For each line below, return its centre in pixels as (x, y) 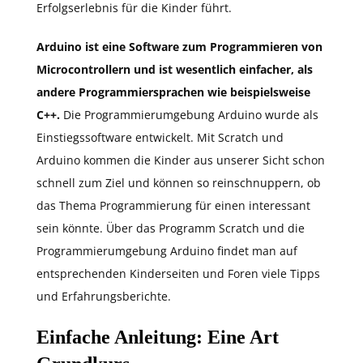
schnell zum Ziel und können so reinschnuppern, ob (179, 183)
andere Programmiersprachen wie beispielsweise (173, 92)
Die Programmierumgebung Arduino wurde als (191, 115)
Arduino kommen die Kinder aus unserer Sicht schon (181, 160)
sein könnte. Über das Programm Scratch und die (171, 228)
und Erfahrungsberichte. (104, 297)
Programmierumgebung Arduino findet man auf (167, 251)
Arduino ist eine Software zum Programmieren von (179, 47)
